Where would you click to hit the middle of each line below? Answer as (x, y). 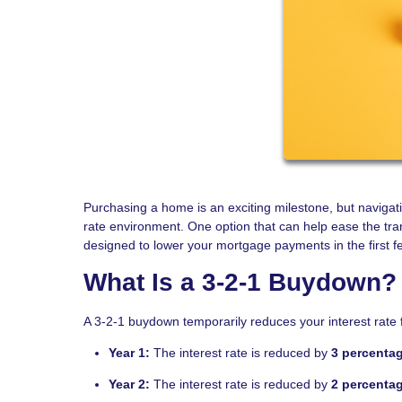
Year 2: (129, 384)
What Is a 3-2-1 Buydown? (240, 282)
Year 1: (129, 352)
